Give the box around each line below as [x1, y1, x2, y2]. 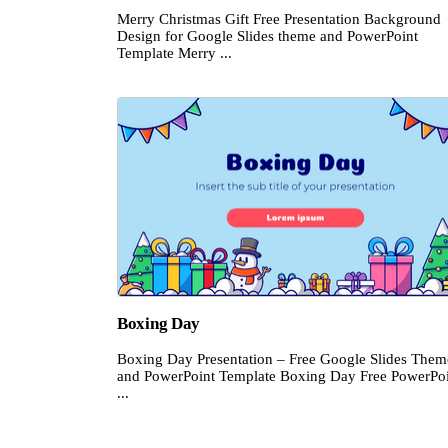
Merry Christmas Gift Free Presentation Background [117, 10, 441, 27]
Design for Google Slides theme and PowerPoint [117, 27, 418, 44]
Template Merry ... [117, 44, 232, 61]
